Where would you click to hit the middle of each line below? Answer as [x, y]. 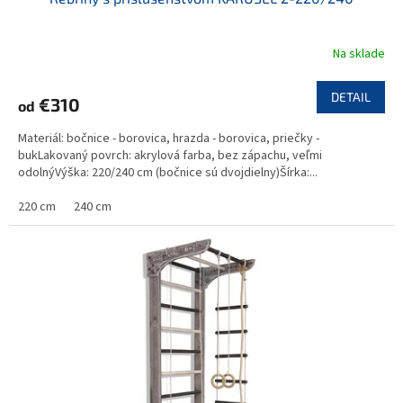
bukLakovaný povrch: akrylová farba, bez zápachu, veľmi [170, 155]
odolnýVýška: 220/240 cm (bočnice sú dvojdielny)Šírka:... [168, 172]
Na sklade [359, 54]
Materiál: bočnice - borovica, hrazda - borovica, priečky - [169, 138]
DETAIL [351, 96]
